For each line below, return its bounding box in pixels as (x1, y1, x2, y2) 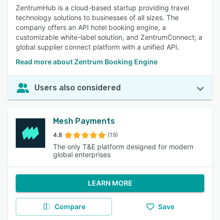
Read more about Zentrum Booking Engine (16, 57, 158, 66)
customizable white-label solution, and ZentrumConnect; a (16, 33, 202, 41)
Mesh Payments (53, 116, 115, 126)
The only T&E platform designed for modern (53, 142, 193, 151)
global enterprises (53, 150, 110, 159)
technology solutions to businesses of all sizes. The (16, 13, 179, 22)
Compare (54, 202, 85, 211)
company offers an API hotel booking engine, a (16, 23, 166, 31)
